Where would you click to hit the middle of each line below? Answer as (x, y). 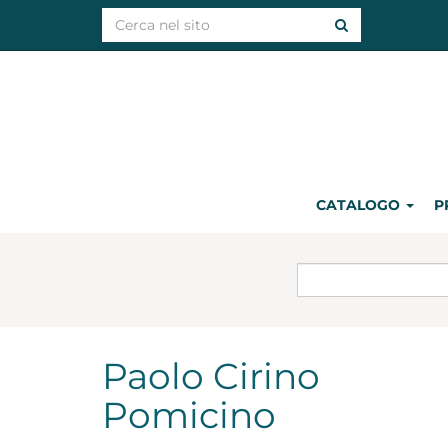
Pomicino (189, 415)
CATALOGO (360, 205)
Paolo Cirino (211, 376)
